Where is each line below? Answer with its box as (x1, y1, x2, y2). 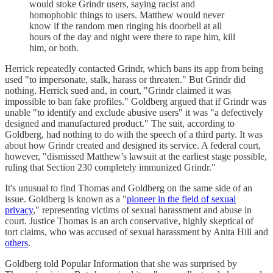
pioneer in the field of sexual (127, 193, 236, 204)
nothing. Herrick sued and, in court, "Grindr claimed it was (5, 85, 231, 96)
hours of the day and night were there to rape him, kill (29, 31, 235, 42)
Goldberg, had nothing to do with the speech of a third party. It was (5, 129, 263, 140)
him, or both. (29, 42, 79, 53)
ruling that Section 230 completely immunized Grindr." (5, 161, 218, 172)
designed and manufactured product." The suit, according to (5, 118, 235, 129)
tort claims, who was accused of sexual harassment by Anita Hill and (5, 226, 268, 237)
